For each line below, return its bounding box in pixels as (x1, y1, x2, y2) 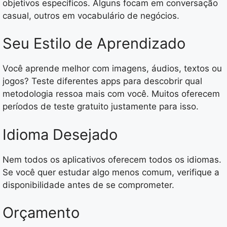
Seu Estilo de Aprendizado (3, 34, 185, 53)
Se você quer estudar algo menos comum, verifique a (3, 167, 219, 177)
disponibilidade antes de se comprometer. (3, 179, 174, 190)
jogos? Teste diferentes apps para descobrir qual (3, 76, 202, 87)
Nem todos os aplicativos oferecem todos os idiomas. (3, 154, 221, 165)
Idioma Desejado (3, 125, 118, 143)
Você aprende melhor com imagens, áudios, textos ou (3, 63, 222, 74)
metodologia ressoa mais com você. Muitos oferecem (3, 89, 220, 99)
